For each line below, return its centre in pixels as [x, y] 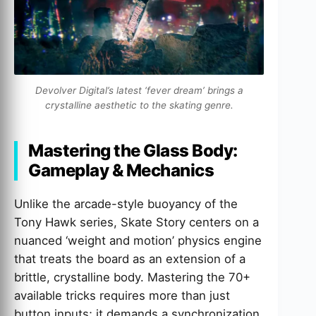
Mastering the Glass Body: [133, 151]
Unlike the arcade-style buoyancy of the [126, 204]
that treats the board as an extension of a [130, 259]
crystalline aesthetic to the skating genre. [139, 105]
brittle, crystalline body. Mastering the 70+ [132, 277]
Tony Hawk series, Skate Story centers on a [136, 222]
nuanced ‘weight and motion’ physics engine [138, 241]
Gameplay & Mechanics [121, 170]
